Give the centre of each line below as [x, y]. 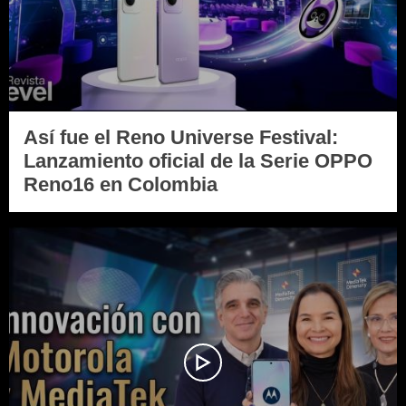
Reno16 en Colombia [121, 185]
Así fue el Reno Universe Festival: [181, 138]
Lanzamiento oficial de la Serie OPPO [198, 161]
